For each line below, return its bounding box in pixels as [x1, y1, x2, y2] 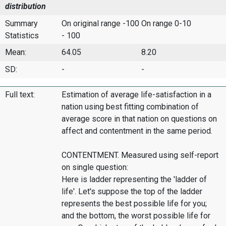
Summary [5, 18, 38, 28]
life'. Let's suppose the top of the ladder [62, 187, 202, 197]
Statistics [5, 30, 39, 40]
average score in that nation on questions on [62, 114, 217, 124]
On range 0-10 [141, 18, 191, 28]
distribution [5, 2, 46, 12]
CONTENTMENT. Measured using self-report [62, 150, 218, 160]
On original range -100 [62, 18, 139, 28]
